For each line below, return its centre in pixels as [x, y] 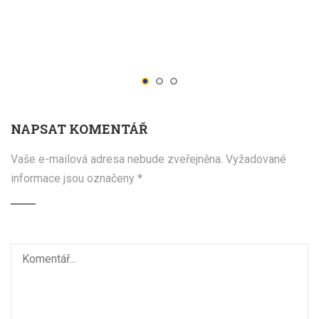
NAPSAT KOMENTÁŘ [79, 129]
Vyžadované [256, 159]
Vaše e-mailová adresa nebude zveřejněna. [117, 159]
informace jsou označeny [74, 178]
